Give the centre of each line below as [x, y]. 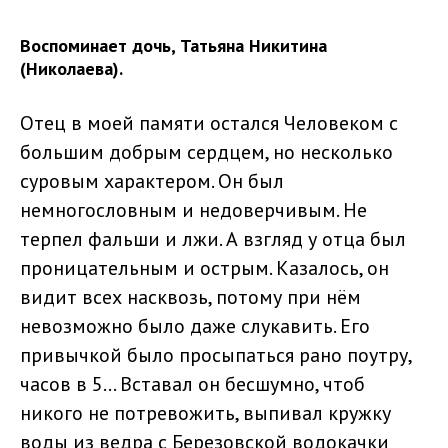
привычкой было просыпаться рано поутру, [215, 354]
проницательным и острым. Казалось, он [204, 267]
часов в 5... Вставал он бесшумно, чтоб [192, 383]
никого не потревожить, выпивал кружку [205, 412]
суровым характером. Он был [152, 180]
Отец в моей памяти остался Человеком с [209, 122]
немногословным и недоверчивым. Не [193, 209]
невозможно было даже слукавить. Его [195, 325]
